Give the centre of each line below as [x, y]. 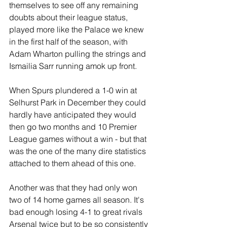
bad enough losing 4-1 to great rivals [77, 212]
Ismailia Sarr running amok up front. [73, 66]
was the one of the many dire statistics [79, 151]
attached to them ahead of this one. [72, 163]
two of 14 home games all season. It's [78, 200]
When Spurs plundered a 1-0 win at [74, 90]
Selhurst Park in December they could [79, 102]
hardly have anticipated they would [74, 115]
